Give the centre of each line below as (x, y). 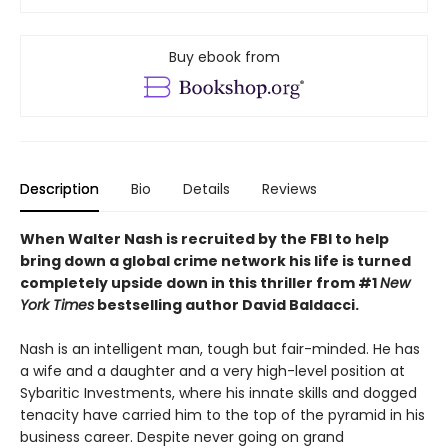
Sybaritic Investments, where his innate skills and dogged (218, 392)
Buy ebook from (224, 56)
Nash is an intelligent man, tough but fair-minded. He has (220, 348)
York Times (57, 304)
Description (59, 188)
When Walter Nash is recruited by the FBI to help (204, 238)
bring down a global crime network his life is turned (215, 260)
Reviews (289, 188)
